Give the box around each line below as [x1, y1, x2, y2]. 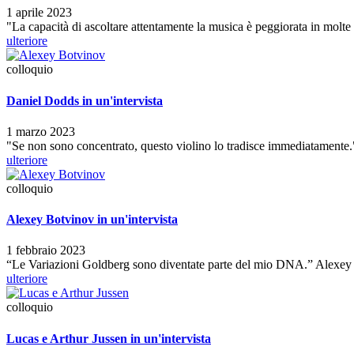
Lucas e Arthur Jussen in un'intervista [6, 331, 211, 345]
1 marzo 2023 [6, 124, 75, 138]
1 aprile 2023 [6, 6, 72, 20]
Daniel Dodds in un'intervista [6, 93, 163, 107]
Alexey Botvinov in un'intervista [6, 213, 178, 227]
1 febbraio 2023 [6, 243, 85, 258]
